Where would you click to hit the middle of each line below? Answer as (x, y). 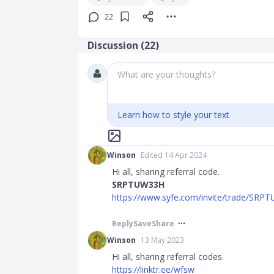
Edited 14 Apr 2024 (174, 155)
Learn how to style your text (173, 115)
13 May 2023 (162, 240)
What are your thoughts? (166, 74)
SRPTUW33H (138, 184)
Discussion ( (116, 45)
